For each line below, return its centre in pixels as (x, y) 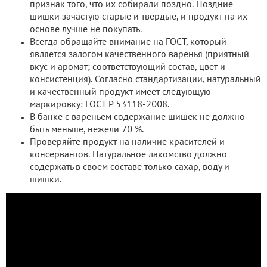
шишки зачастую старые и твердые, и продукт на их (139, 17)
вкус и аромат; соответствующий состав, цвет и (128, 67)
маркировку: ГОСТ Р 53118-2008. (100, 105)
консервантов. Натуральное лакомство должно (128, 155)
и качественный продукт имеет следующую (120, 92)
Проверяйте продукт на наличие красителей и (127, 142)
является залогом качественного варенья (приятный (139, 55)
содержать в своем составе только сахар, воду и (130, 167)
